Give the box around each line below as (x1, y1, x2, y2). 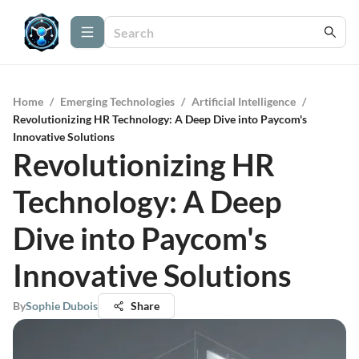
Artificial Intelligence (192, 95, 296, 108)
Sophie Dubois (26, 299, 98, 313)
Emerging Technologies (60, 95, 175, 108)
